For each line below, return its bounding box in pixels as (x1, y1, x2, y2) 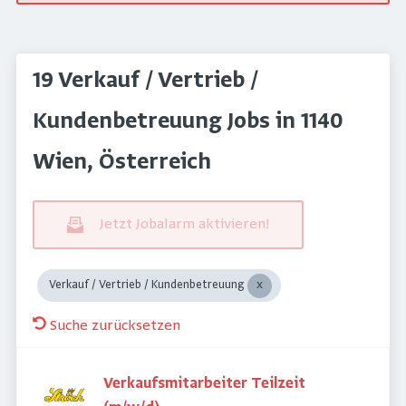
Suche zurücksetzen (50, 317, 180, 334)
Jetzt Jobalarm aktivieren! (100, 216, 269, 233)
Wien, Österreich (33, 150, 211, 176)
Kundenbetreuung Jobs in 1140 (33, 110, 343, 135)
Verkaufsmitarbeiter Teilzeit (103, 375, 305, 392)
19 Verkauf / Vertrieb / (33, 69, 258, 94)
